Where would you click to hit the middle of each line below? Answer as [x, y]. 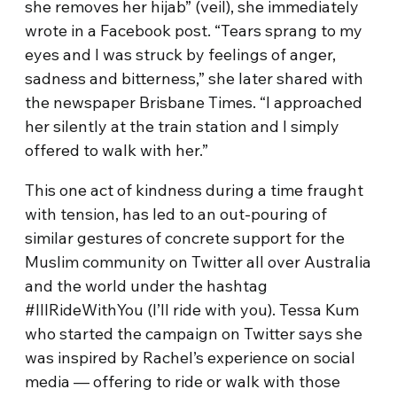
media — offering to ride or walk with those [183, 381]
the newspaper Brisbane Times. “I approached [194, 102]
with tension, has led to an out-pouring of [176, 214]
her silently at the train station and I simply [183, 126]
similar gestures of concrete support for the [185, 238]
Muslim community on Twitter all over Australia [198, 262]
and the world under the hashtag [147, 286]
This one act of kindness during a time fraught [195, 190]
